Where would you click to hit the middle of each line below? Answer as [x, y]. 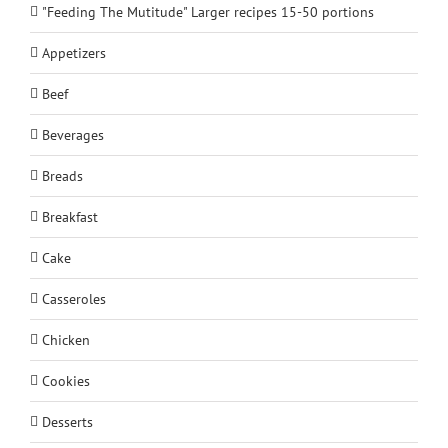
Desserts [67, 421]
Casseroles [74, 298]
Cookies [66, 380]
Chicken [66, 339]
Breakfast [70, 216]
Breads [62, 175]
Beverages [73, 134]
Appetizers [74, 52]
